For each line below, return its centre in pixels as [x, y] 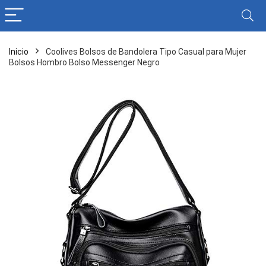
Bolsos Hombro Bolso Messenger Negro [84, 62]
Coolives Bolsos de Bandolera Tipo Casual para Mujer [146, 52]
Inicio [19, 52]
